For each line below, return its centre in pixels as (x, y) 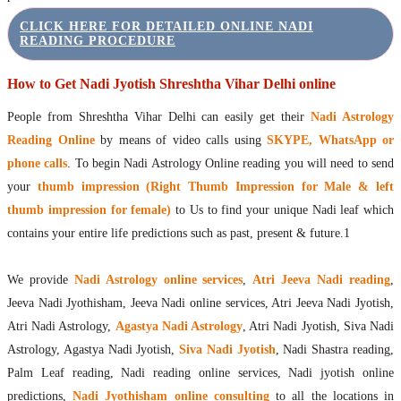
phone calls (38, 164)
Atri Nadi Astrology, (61, 327)
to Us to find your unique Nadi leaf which (282, 210)
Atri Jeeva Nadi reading (322, 280)
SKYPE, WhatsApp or (327, 141)
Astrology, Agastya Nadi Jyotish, (94, 350)
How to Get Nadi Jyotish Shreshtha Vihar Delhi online (171, 84)
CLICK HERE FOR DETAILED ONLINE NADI (166, 27)
